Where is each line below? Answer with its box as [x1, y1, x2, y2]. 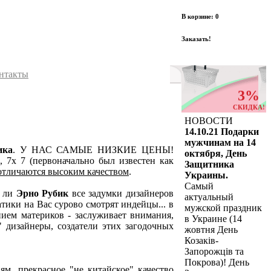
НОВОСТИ [184, 116, 233, 126]
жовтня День [184, 224, 238, 235]
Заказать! [181, 34, 211, 42]
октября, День [184, 148, 247, 158]
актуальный [184, 192, 233, 202]
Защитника [184, 159, 234, 169]
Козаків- [184, 235, 218, 246]
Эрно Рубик [16, 188, 69, 198]
